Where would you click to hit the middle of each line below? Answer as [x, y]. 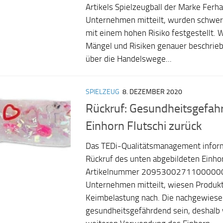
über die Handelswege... [129, 59]
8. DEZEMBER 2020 [152, 92]
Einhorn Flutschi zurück [144, 126]
